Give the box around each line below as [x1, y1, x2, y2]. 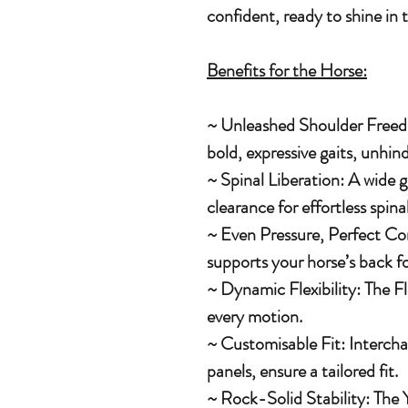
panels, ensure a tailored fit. [207, 358, 398, 385]
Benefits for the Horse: [207, 57, 367, 85]
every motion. [207, 303, 302, 331]
